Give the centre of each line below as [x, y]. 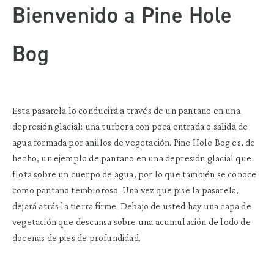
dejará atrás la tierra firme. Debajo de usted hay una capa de [132, 206]
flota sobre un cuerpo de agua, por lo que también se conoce [135, 174]
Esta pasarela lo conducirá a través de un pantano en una [126, 110]
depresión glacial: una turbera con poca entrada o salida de [130, 126]
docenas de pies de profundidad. [76, 237]
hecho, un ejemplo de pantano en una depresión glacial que [132, 158]
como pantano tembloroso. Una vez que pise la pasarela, [126, 190]
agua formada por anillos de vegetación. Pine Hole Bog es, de [134, 142]
